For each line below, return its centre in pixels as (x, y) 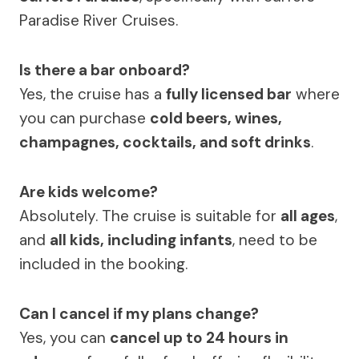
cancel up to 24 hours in (199, 338)
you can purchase (85, 118)
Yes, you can (65, 338)
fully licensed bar (229, 94)
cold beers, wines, (216, 118)
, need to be (275, 240)
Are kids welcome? (89, 192)
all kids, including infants (141, 240)
